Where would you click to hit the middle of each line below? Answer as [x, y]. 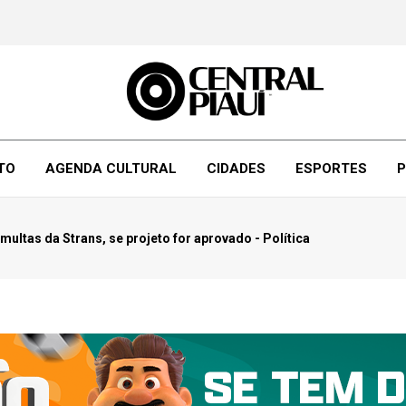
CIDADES [236, 169]
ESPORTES [331, 169]
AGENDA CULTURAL [111, 169]
